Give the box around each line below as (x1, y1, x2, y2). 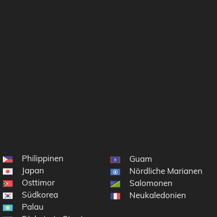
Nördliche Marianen (129, 166, 203, 176)
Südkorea (22, 189, 59, 200)
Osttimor (22, 177, 55, 188)
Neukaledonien (129, 190, 186, 201)
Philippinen (22, 153, 64, 164)
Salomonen (129, 178, 173, 188)
